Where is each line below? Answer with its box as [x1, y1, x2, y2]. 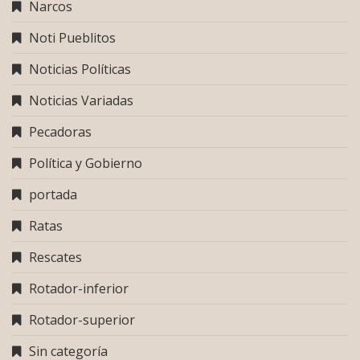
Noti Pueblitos [29, 28, 116, 47]
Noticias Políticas [29, 59, 131, 78]
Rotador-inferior [29, 279, 129, 297]
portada [29, 185, 77, 203]
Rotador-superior [29, 310, 135, 329]
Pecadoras [29, 122, 92, 141]
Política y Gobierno [29, 153, 142, 172]
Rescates [29, 247, 82, 266]
